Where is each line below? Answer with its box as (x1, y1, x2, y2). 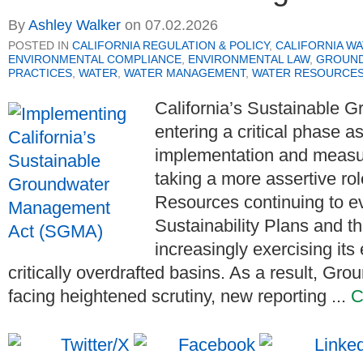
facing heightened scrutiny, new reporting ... (8, 286, 351, 306)
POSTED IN (8, 39, 72, 52)
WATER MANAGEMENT (124, 66, 246, 79)
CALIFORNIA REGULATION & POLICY (72, 39, 269, 52)
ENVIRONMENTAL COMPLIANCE (8, 53, 181, 66)
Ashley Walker (28, 17, 121, 33)
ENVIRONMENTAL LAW (188, 53, 310, 66)
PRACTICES (8, 66, 72, 79)
